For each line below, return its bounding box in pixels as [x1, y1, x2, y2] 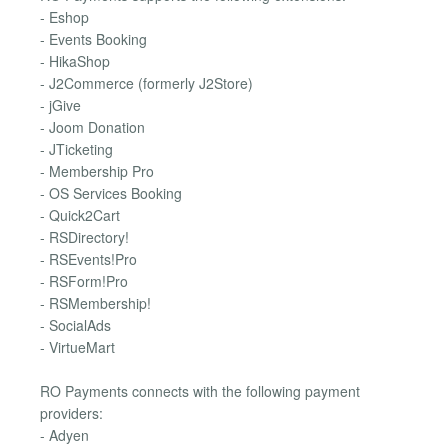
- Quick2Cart [40, 204, 120, 225]
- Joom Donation [40, 116, 145, 137]
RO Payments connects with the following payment [40, 381, 360, 402]
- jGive [40, 94, 81, 115]
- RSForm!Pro [40, 270, 128, 291]
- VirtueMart [40, 336, 115, 357]
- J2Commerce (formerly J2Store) [40, 72, 253, 93]
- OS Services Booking [40, 182, 182, 203]
